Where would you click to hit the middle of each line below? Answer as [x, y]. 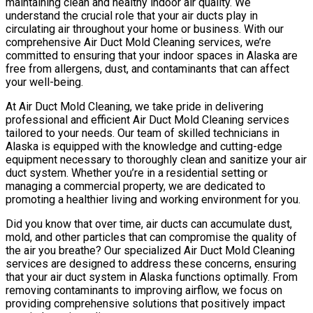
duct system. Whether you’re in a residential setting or [137, 173]
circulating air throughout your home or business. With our [145, 29]
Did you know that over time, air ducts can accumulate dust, [149, 224]
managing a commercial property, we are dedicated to [136, 186]
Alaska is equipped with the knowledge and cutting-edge [144, 146]
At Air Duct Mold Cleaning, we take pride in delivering [134, 106]
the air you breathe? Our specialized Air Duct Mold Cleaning [150, 250]
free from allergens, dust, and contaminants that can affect [147, 68]
